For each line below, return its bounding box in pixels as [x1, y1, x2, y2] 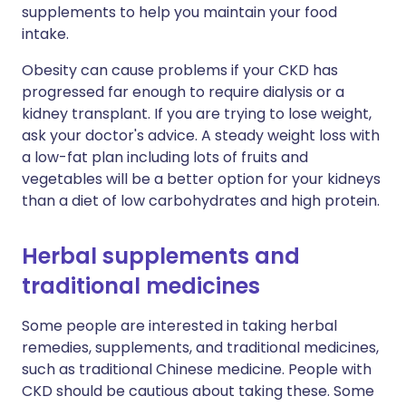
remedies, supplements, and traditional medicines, [22, 337, 379, 358]
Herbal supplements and [22, 241, 300, 271]
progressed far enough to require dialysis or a [22, 82, 344, 102]
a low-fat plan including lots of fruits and [22, 147, 308, 168]
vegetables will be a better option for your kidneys [22, 169, 381, 189]
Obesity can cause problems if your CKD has [22, 60, 338, 81]
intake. [22, 24, 69, 44]
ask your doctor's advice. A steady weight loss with [22, 125, 380, 146]
